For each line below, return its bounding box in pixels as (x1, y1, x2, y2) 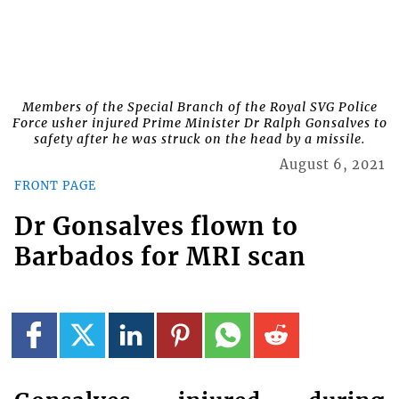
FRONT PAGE (13, 177, 96, 192)
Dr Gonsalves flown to (13, 211, 298, 242)
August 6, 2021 (280, 157, 386, 174)
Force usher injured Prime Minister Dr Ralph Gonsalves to (12, 115, 387, 132)
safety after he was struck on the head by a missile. (34, 131, 365, 148)
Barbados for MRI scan (13, 241, 306, 273)
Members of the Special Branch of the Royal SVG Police (21, 99, 378, 116)
